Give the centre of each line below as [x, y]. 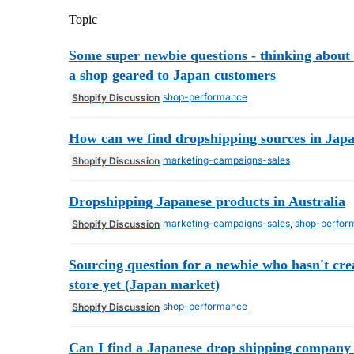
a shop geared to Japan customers [172, 75]
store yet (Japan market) [144, 284]
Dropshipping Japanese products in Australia [207, 201]
